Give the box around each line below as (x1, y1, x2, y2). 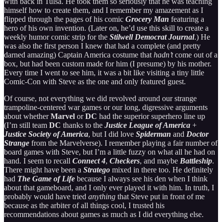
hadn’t (154, 50, 173, 59)
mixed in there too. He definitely (110, 165, 213, 174)
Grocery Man (125, 14, 169, 23)
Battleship (180, 156, 212, 165)
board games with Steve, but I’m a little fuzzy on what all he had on (4, 147, 215, 156)
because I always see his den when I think (75, 174, 208, 183)
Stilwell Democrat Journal (110, 32, 194, 41)
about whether (4, 111, 51, 120)
